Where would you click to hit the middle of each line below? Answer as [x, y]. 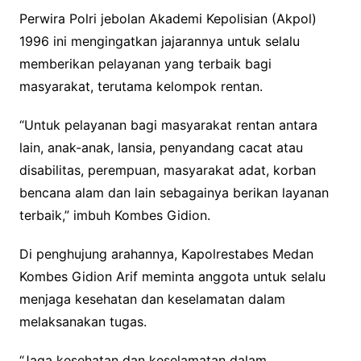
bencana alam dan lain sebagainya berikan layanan [174, 193]
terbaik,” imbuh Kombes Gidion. [114, 216]
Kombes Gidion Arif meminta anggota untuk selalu [172, 277]
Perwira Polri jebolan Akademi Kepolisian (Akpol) [168, 19]
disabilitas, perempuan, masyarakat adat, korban [167, 170]
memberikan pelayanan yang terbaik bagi [145, 64]
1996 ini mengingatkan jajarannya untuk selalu [159, 41]
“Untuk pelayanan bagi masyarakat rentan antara [168, 125]
